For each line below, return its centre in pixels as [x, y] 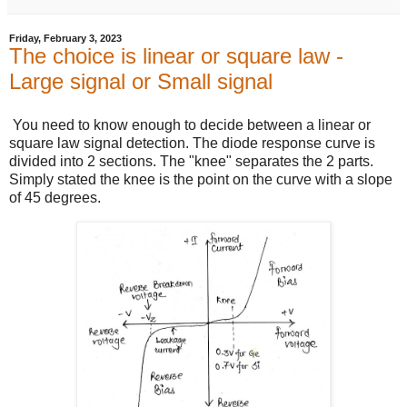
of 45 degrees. [57, 197]
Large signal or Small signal [141, 81]
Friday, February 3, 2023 [65, 38]
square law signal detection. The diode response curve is [192, 143]
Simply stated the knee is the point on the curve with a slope [201, 179]
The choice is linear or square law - [176, 55]
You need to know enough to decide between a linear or [190, 124]
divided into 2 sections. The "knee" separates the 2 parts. [191, 161]
